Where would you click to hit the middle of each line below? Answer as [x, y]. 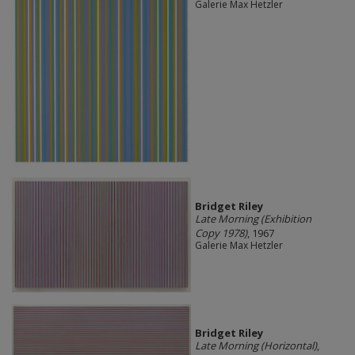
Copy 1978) [221, 233]
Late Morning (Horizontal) [256, 345]
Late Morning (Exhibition [253, 219]
